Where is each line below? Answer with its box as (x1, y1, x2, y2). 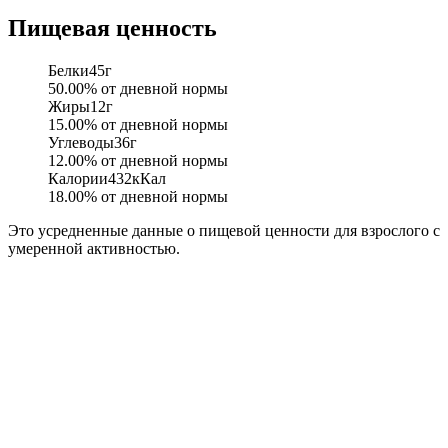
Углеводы (48, 134, 114, 152)
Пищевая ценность (8, 15, 217, 42)
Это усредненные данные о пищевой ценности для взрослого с (8, 222, 440, 240)
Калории (48, 170, 108, 188)
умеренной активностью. (8, 240, 180, 258)
